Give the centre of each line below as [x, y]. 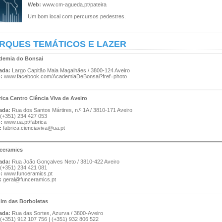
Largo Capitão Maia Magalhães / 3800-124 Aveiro [70, 70]
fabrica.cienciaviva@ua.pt [34, 128]
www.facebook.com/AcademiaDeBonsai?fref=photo [65, 76]
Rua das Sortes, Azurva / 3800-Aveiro [57, 213]
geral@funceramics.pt [29, 179]
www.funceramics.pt [28, 173]
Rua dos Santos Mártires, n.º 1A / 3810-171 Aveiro [71, 110]
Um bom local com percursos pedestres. [77, 16]
